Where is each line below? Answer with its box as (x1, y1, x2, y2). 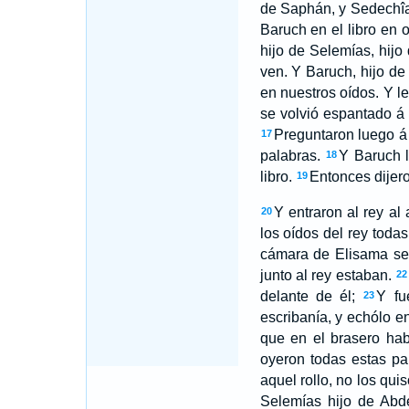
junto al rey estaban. (259, 267, 392, 283)
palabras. (259, 148, 320, 163)
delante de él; (259, 288, 356, 304)
